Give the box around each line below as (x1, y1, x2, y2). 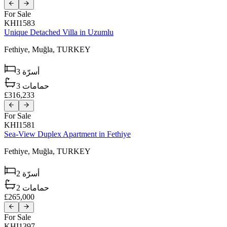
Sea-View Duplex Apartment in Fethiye (4, 129, 131, 138)
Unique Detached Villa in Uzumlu (4, 28, 113, 37)
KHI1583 (4, 19, 35, 28)
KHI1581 (4, 120, 35, 129)
